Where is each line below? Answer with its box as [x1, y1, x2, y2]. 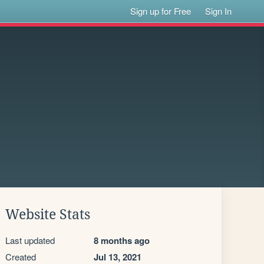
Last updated [5, 234, 55, 246]
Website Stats [5, 207, 90, 222]
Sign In [205, 5, 232, 17]
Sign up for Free [130, 5, 192, 17]
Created [5, 250, 36, 263]
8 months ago [94, 234, 150, 247]
